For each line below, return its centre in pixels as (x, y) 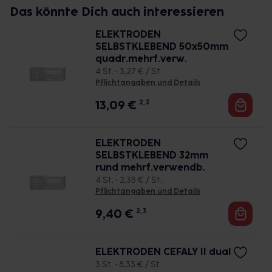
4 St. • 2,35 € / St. (128, 180)
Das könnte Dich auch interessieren (117, 12)
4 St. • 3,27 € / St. (128, 71)
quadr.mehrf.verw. (141, 59)
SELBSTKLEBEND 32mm (151, 155)
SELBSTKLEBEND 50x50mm (161, 46)
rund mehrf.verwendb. (150, 167)
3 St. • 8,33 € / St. (128, 264)
